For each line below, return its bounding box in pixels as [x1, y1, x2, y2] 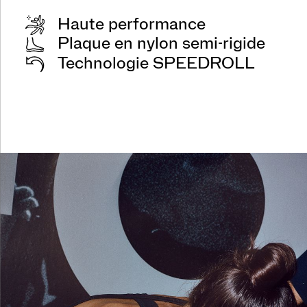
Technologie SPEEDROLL [57, 56, 255, 72]
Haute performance [57, 16, 206, 33]
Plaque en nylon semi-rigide [57, 36, 265, 52]
